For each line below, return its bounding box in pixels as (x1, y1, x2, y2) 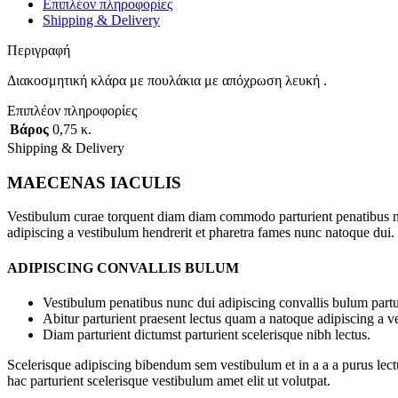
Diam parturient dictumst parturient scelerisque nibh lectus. (43, 326, 370, 342)
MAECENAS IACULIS (7, 172, 181, 192)
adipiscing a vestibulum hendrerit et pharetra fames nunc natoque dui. (7, 225, 394, 241)
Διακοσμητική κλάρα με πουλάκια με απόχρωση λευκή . (7, 72, 327, 88)
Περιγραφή (7, 42, 70, 58)
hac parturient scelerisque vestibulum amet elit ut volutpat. (7, 372, 330, 388)
